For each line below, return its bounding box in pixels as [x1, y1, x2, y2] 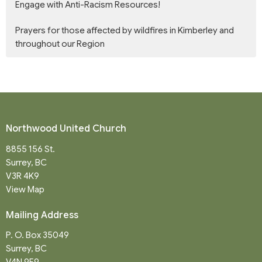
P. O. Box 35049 [6, 230, 69, 241]
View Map [6, 184, 44, 195]
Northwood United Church [6, 123, 126, 135]
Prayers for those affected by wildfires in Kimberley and [15, 25, 234, 36]
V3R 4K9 [6, 170, 39, 181]
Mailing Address [6, 209, 78, 221]
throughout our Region [15, 39, 105, 50]
